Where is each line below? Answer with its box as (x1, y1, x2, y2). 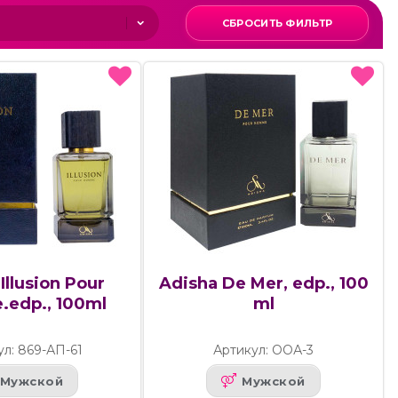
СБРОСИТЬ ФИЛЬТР (221, 17, 333, 30)
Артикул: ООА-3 (213, 342, 314, 359)
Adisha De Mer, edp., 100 (158, 274, 369, 294)
